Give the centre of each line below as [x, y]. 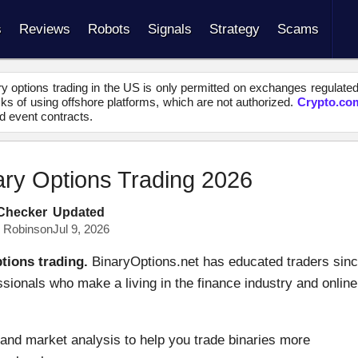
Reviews [45, 29]
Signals [170, 29]
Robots [109, 29]
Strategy [235, 29]
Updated [79, 212]
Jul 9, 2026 [81, 229]
